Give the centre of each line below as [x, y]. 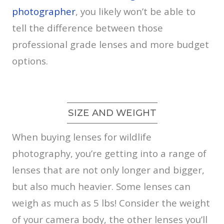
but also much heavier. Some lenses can [101, 186]
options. [30, 60]
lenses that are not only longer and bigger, [108, 169]
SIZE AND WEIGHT [112, 112]
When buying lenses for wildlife [82, 136]
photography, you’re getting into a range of [109, 153]
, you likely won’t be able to [135, 11]
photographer [44, 11]
